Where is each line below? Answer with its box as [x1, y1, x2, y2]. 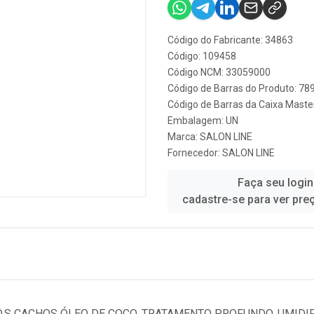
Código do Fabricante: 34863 [168, 34, 293, 46]
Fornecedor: [168, 147, 222, 158]
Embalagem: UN [168, 115, 238, 126]
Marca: [168, 131, 200, 142]
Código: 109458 [168, 50, 236, 62]
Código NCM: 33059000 [168, 67, 271, 78]
